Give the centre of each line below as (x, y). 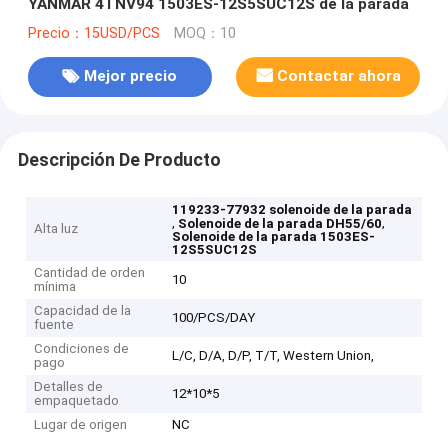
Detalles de (69, 387)
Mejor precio (131, 76)
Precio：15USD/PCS (93, 33)
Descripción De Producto (119, 159)
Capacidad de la (83, 311)
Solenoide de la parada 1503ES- (274, 237)
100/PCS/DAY (214, 318)
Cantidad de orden (90, 273)
